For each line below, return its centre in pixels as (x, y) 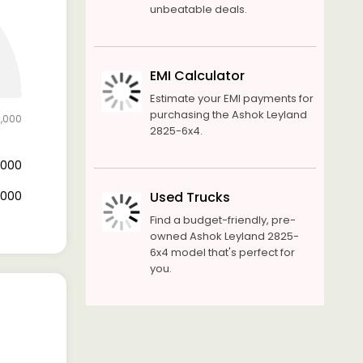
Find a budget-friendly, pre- (222, 220)
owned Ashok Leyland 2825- (224, 236)
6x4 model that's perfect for (222, 252)
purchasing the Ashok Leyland (228, 115)
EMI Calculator (197, 76)
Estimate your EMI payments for (231, 98)
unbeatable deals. (198, 9)
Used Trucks (190, 197)
